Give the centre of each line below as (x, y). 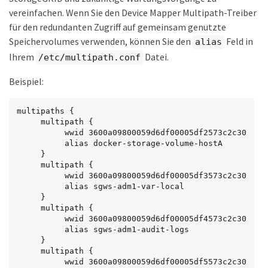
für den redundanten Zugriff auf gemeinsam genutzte (118, 27)
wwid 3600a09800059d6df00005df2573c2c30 (41, 133)
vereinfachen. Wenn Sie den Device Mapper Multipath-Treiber (133, 13)
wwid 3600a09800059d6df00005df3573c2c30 (41, 176)
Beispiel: (26, 82)
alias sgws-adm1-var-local (41, 187)
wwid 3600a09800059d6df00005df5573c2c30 (41, 262)
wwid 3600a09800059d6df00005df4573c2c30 (41, 219)
